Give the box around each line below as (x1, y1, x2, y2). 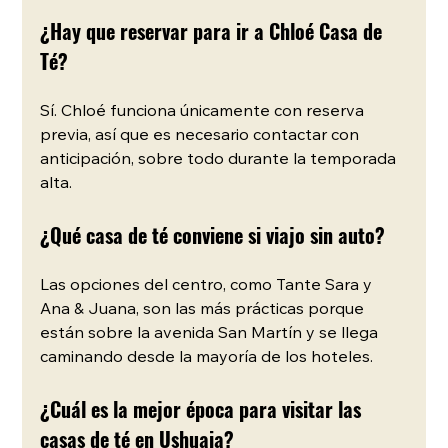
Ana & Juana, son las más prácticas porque (40, 301, 369, 318)
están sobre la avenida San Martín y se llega (40, 325, 383, 342)
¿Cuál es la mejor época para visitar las (40, 393, 367, 424)
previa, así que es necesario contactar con (40, 127, 364, 144)
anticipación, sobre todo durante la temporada (40, 151, 401, 168)
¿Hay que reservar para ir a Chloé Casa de (40, 15, 388, 46)
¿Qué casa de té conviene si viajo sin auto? (40, 219, 386, 250)
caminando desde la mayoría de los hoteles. (40, 349, 374, 366)
